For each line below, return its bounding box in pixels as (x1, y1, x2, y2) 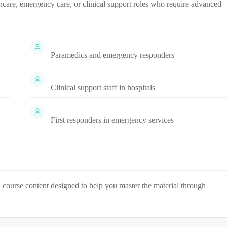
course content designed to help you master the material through (3, 181, 206, 190)
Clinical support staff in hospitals (50, 83, 155, 92)
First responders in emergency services (50, 116, 174, 124)
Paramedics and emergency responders (50, 51, 174, 59)
